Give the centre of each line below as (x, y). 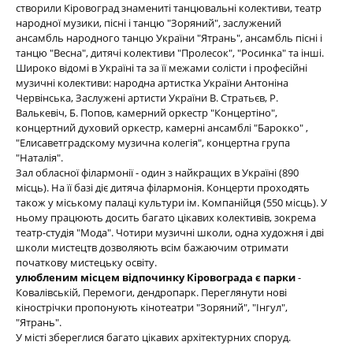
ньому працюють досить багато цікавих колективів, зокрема (166, 217)
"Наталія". (39, 158)
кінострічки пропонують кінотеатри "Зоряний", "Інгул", (152, 307)
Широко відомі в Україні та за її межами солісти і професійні (162, 68)
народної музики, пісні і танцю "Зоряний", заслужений (149, 23)
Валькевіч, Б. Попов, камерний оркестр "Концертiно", (147, 113)
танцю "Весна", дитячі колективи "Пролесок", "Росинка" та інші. (170, 53)
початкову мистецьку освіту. (86, 262)
